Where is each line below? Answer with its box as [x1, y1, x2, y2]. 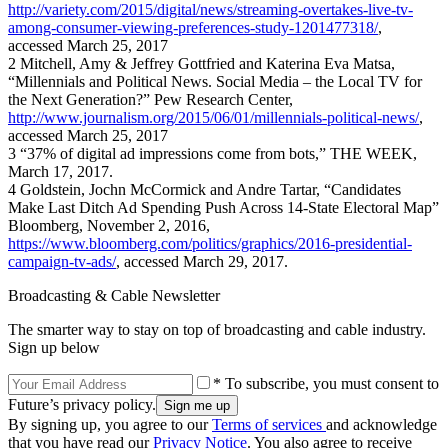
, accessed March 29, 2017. [116, 252, 288, 270]
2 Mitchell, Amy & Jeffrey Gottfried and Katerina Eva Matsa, [8, 54, 395, 72]
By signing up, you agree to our [8, 415, 212, 433]
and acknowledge [326, 415, 437, 433]
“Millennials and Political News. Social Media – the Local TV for [8, 72, 422, 90]
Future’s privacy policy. [8, 395, 156, 413]
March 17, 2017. [8, 162, 113, 180]
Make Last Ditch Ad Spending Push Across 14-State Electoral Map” [8, 198, 439, 216]
